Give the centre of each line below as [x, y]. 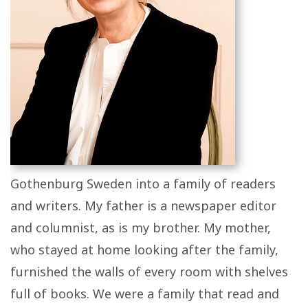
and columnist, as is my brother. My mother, [141, 227]
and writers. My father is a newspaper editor [143, 205]
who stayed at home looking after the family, [144, 249]
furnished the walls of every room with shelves [149, 271]
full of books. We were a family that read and [145, 293]
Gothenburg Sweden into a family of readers [143, 183]
